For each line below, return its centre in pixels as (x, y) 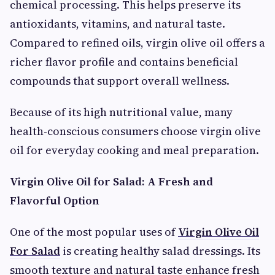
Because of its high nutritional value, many (121, 112)
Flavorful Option (55, 200)
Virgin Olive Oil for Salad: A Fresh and (111, 181)
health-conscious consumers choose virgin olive (135, 131)
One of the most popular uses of (94, 232)
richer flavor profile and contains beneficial (124, 62)
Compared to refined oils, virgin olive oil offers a (137, 43)
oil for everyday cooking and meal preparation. (134, 150)
